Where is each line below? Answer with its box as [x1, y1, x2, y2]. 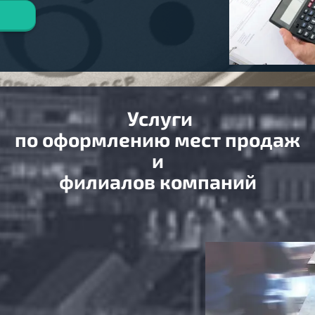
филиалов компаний [58, 169, 257, 193]
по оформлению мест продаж [15, 127, 300, 150]
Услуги [127, 105, 197, 129]
